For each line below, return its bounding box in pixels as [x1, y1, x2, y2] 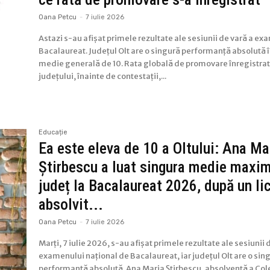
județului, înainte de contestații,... [39, 71, 167, 82]
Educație [39, 128, 68, 137]
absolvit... [39, 195, 104, 214]
